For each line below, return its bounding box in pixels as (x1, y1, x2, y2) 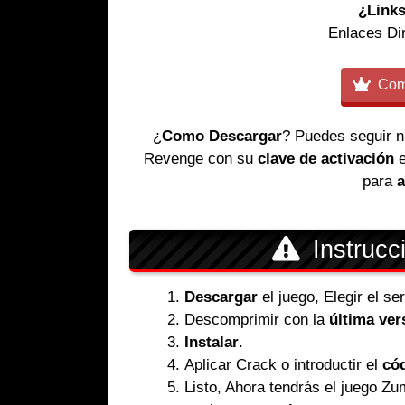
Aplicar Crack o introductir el (184, 355, 382, 373)
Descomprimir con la (184, 310, 329, 328)
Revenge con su (144, 150, 259, 168)
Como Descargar (162, 127, 283, 146)
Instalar (184, 333, 239, 351)
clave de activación (258, 150, 400, 168)
